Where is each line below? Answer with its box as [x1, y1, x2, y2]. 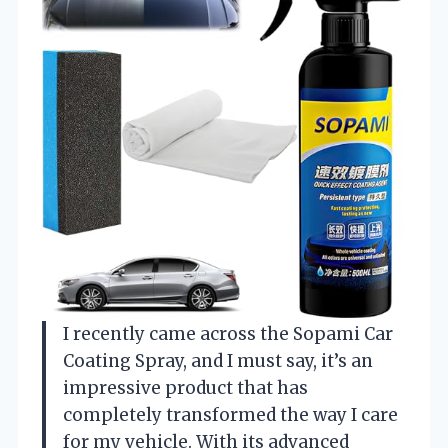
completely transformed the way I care [63, 403, 398, 426]
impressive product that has [63, 376, 308, 399]
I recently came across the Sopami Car [63, 322, 393, 345]
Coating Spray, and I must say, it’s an [63, 349, 373, 372]
